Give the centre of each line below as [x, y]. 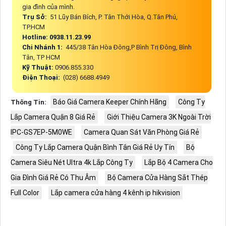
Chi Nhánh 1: [43, 47]
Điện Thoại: [42, 77]
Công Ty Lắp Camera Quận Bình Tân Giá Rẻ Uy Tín [95, 147]
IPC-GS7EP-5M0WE [41, 132]
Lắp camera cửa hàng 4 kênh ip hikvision [115, 192]
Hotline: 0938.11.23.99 [57, 37]
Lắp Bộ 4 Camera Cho [178, 162]
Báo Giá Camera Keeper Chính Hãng [109, 102]
